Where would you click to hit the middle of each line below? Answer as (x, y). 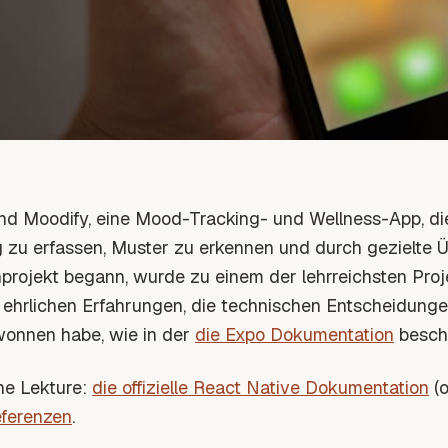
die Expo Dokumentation (294, 335)
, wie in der (148, 335)
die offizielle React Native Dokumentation (260, 388)
